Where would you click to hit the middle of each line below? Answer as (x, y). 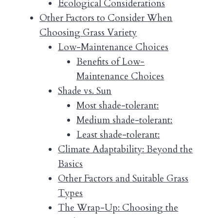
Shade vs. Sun (85, 91)
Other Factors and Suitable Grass (123, 178)
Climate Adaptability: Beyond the (126, 149)
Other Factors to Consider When (106, 18)
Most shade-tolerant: (118, 105)
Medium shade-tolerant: (125, 120)
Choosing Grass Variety (88, 32)
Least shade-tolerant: (118, 135)
